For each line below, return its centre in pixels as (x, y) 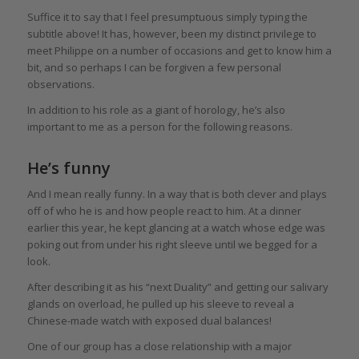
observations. (61, 85)
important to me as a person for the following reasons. (159, 127)
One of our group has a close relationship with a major (159, 347)
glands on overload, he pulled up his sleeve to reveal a (160, 304)
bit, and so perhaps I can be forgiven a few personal (154, 68)
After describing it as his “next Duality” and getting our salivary (177, 287)
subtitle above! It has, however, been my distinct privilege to (171, 34)
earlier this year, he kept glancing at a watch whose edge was (176, 228)
